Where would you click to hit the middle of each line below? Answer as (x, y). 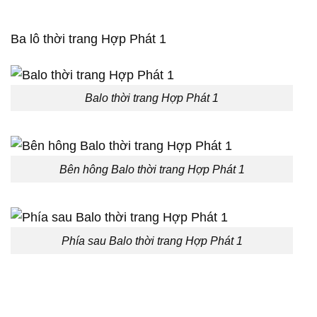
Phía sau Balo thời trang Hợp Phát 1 (152, 241)
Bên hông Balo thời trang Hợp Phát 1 (152, 169)
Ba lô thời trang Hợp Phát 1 (88, 39)
